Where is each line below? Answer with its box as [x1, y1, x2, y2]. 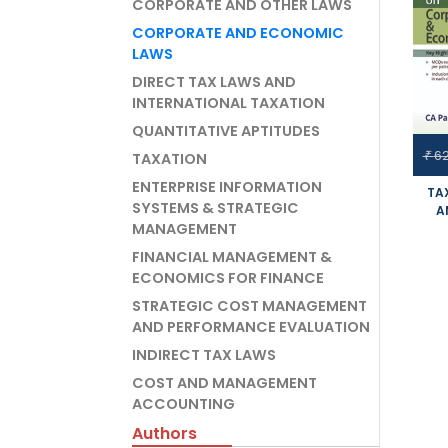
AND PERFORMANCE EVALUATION [132, 317, 370, 337]
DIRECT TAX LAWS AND [132, 72, 296, 92]
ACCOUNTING [132, 394, 235, 414]
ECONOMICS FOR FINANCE [132, 268, 324, 288]
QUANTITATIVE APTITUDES [132, 121, 320, 141]
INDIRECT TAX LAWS [132, 345, 276, 365]
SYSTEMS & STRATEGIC [132, 198, 299, 218]
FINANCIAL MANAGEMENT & [132, 247, 332, 267]
